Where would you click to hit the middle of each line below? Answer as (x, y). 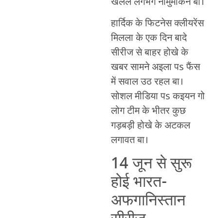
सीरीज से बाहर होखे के (149, 53)
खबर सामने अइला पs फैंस (155, 68)
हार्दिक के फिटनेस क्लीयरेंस (157, 24)
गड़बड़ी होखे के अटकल (150, 126)
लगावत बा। (129, 141)
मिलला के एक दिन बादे (149, 39)
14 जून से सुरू (151, 164)
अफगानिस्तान (148, 201)
